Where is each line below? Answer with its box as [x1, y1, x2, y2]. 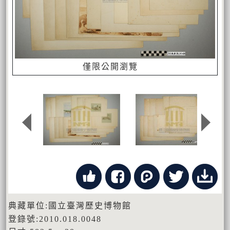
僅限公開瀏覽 [83, 62, 138, 71]
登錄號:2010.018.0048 [8, 215, 102, 224]
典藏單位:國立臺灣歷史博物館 [8, 201, 131, 210]
